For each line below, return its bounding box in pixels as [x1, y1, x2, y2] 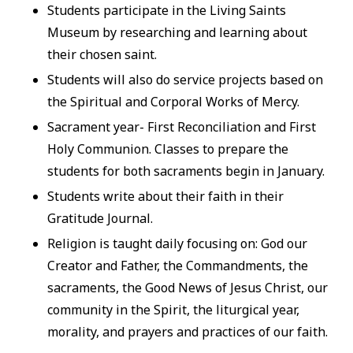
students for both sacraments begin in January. [46, 162, 325, 180]
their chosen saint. [46, 45, 157, 63]
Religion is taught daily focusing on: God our [46, 234, 307, 252]
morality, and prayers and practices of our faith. [46, 322, 328, 340]
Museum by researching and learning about [46, 23, 307, 41]
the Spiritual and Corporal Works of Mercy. [46, 92, 299, 110]
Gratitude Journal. [46, 209, 153, 227]
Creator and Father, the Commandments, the [46, 256, 308, 274]
